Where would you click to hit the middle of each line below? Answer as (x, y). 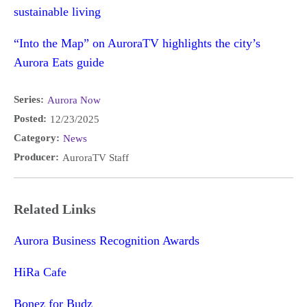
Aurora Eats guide (59, 62)
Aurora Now (74, 100)
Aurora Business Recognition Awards (107, 241)
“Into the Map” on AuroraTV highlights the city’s (137, 43)
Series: (29, 99)
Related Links (55, 209)
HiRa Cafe (40, 272)
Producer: (36, 157)
